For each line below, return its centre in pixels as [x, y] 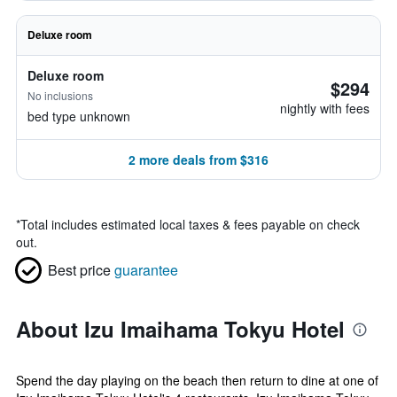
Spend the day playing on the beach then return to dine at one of [197, 380]
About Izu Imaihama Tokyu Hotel [180, 329]
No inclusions [60, 95]
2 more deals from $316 [198, 160]
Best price [79, 270]
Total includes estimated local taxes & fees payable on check [190, 224]
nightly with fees [325, 108]
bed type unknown [79, 116]
